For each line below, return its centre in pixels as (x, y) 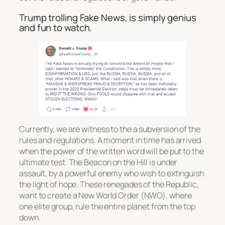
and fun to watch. (56, 27)
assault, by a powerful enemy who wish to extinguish (111, 174)
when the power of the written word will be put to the (111, 151)
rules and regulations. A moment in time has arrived (110, 140)
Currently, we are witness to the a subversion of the (110, 129)
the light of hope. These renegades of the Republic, (109, 185)
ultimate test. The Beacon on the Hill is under (98, 162)
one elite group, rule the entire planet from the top (107, 207)
